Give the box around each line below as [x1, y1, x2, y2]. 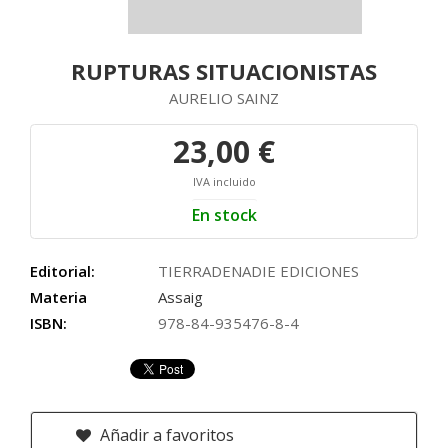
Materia [30, 287, 87, 307]
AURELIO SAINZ [169, 88, 279, 108]
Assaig [158, 287, 203, 307]
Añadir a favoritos [96, 424, 234, 446]
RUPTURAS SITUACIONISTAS [71, 56, 377, 86]
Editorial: [30, 261, 95, 281]
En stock [191, 204, 257, 226]
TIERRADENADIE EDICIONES [158, 261, 359, 281]
